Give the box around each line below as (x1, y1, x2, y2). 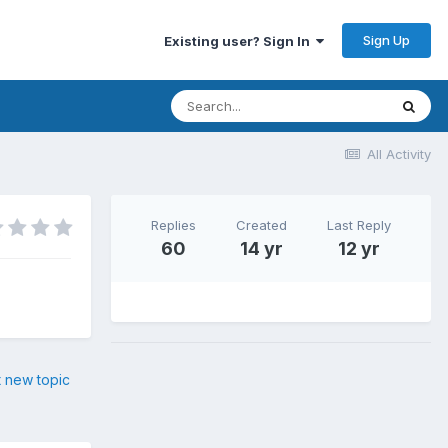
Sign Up (363, 31, 410, 48)
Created (236, 216, 287, 233)
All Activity (367, 146, 431, 162)
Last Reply (327, 216, 391, 233)
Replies (151, 216, 196, 233)
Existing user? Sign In (164, 32, 316, 49)
